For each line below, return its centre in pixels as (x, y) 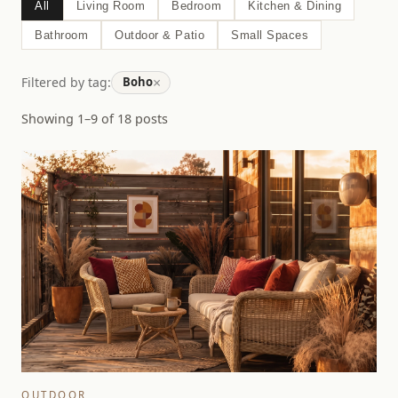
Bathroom (62, 35)
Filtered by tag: (66, 83)
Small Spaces (270, 35)
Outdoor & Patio (160, 35)
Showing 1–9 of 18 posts (95, 118)
